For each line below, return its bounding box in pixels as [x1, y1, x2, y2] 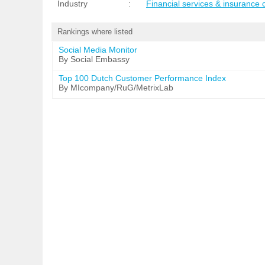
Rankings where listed [57, 27, 132, 36]
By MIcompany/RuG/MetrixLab [59, 83, 173, 92]
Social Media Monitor [59, 45, 137, 54]
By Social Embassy [59, 54, 130, 64]
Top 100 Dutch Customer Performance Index [59, 73, 226, 83]
